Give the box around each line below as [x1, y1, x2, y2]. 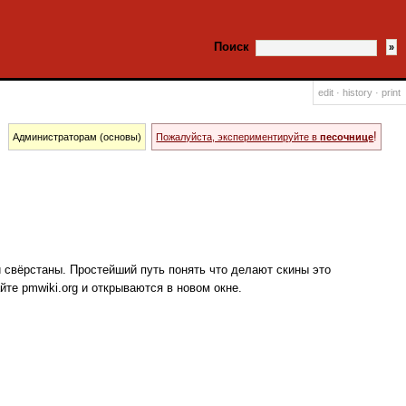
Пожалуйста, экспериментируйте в [156, 131, 321, 143]
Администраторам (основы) [12, 131, 141, 143]
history [343, 87, 373, 99]
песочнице [320, 131, 374, 143]
